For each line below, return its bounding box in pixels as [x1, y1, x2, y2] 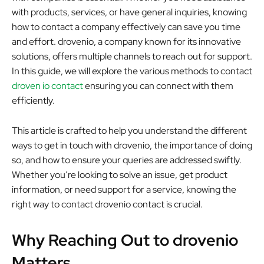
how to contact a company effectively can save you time [12, 20, 240, 33]
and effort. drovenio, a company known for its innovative [12, 35, 241, 48]
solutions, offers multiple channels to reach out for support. [12, 49, 252, 62]
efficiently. [12, 94, 55, 107]
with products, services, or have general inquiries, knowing [12, 5, 247, 18]
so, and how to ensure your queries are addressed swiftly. [12, 153, 242, 166]
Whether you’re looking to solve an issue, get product [12, 168, 227, 181]
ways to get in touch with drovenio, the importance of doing [12, 138, 252, 151]
